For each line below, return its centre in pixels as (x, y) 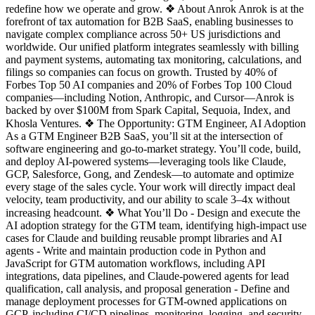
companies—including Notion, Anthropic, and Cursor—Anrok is (150, 97)
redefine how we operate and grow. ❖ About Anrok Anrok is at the (155, 8)
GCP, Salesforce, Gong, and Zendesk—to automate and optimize (150, 174)
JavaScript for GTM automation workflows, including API (135, 263)
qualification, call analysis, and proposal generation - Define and (148, 288)
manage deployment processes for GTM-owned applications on (146, 301)
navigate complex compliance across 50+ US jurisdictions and (143, 34)
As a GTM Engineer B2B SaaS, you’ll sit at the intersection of (144, 136)
